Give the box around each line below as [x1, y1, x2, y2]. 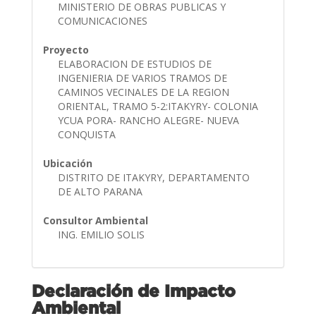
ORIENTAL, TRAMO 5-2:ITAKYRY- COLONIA [57, 99, 258, 113]
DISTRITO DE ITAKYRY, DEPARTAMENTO [57, 170, 250, 184]
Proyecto [42, 42, 89, 56]
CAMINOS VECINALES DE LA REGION [57, 85, 229, 99]
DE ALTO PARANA [57, 184, 145, 198]
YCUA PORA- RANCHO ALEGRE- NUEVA [57, 113, 239, 127]
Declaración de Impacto [31, 281, 236, 300]
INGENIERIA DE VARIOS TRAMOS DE [57, 71, 227, 85]
